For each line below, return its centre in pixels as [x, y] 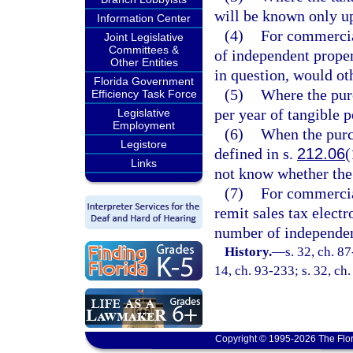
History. [249, 252]
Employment [144, 125]
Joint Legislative [144, 37]
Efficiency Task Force [144, 94]
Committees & [144, 50]
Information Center [144, 18]
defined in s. [256, 154]
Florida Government [144, 81]
